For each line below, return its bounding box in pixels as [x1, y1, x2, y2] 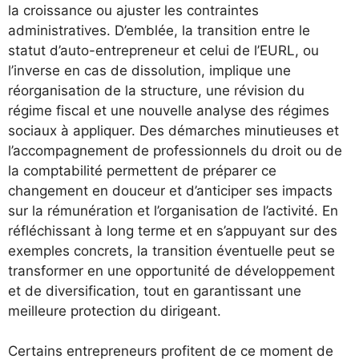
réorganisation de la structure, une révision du [8, 82, 305, 99]
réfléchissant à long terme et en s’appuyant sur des [8, 222, 337, 239]
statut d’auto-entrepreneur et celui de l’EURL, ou [8, 42, 319, 58]
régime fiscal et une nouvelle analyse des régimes [8, 102, 329, 119]
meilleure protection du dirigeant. [8, 302, 221, 319]
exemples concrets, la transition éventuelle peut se [8, 242, 335, 259]
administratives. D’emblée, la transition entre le [8, 22, 310, 38]
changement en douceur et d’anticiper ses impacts [8, 182, 333, 199]
